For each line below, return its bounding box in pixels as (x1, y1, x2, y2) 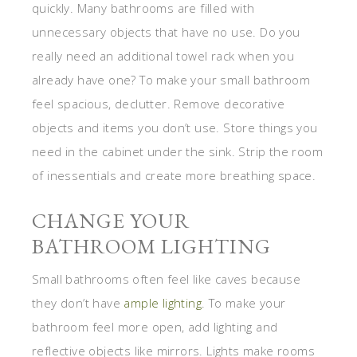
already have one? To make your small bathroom (32, 71, 310, 88)
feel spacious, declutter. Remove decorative (32, 95, 285, 112)
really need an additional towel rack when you (32, 47, 294, 64)
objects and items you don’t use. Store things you (32, 119, 318, 135)
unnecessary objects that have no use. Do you (32, 23, 300, 40)
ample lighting (124, 294, 202, 311)
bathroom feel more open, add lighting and (32, 318, 278, 335)
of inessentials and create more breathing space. (32, 167, 316, 183)
